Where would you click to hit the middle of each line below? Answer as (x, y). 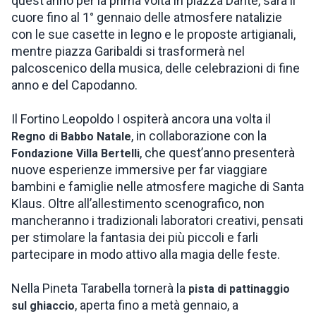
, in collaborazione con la (199, 136)
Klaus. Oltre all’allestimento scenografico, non (138, 203)
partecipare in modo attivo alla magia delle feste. (146, 254)
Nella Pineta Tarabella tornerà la (100, 288)
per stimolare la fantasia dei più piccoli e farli (135, 237)
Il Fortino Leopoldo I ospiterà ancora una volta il (141, 119)
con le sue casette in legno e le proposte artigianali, (153, 34)
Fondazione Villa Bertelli (75, 153)
